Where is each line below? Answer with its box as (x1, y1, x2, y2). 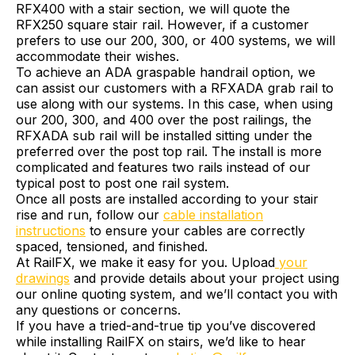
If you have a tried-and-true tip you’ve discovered (16, 317, 315, 334)
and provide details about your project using (70, 269, 339, 286)
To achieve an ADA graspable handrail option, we (16, 63, 315, 80)
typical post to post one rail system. (16, 174, 229, 191)
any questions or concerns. (16, 301, 181, 318)
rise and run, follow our (16, 206, 163, 223)
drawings (16, 269, 70, 286)
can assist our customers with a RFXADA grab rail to (16, 79, 334, 96)
